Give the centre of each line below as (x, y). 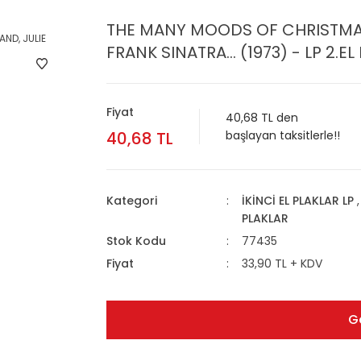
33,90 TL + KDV (282, 263)
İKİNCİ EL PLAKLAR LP (297, 201)
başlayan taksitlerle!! (283, 135)
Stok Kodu (136, 241)
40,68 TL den (262, 118)
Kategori (132, 201)
